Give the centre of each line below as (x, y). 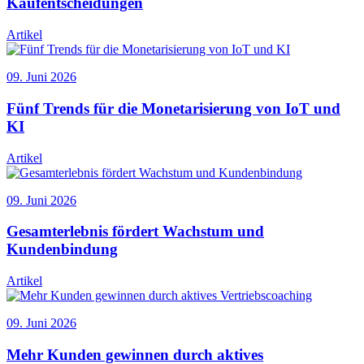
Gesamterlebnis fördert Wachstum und (135, 232)
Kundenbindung (62, 249)
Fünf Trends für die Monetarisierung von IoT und (173, 108)
